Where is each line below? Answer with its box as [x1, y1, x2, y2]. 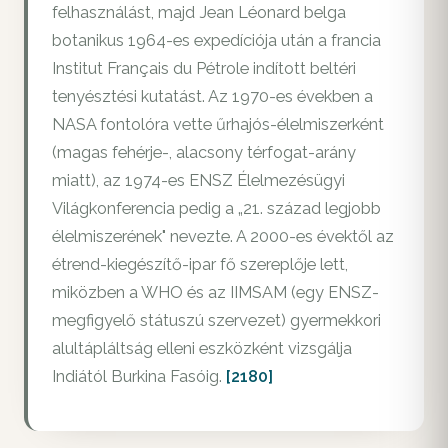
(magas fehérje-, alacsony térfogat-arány [52, 143, 356, 163]
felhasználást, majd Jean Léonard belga [52, 3, 346, 23]
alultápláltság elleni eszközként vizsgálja [52, 339, 352, 359]
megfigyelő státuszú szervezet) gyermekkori [52, 311, 381, 331]
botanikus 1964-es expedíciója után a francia [52, 31, 381, 51]
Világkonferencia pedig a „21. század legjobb [52, 199, 381, 219]
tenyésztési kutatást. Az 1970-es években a [52, 87, 373, 107]
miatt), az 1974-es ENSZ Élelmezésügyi [52, 171, 345, 191]
